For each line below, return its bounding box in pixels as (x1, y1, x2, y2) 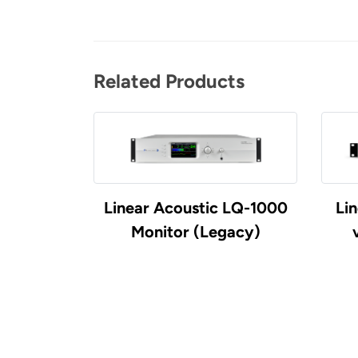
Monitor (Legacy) (130, 221, 261, 241)
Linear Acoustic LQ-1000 (103, 197, 288, 217)
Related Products (93, 70, 245, 93)
